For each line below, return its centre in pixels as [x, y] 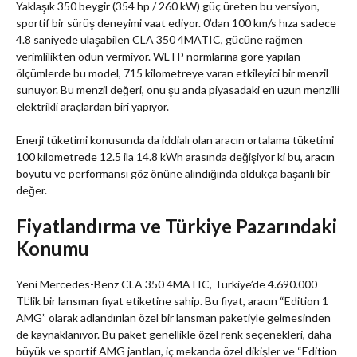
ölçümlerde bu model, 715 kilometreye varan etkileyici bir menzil [172, 73]
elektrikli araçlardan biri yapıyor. [92, 107]
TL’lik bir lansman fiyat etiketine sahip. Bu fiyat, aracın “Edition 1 [172, 301]
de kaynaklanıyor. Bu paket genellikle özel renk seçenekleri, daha [174, 335]
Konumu [53, 249]
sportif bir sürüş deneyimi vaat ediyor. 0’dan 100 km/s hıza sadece [176, 23]
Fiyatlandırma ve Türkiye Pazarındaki [177, 226]
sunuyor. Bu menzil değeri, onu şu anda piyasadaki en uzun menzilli [178, 90]
